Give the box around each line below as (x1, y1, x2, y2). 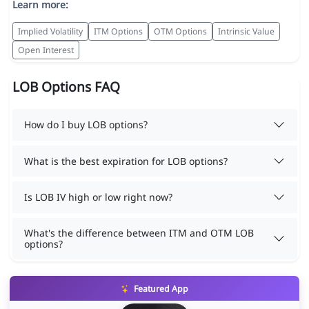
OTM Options (153, 25, 207, 37)
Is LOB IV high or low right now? (24, 190, 172, 203)
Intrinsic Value (217, 25, 275, 37)
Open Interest (17, 43, 74, 56)
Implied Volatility (17, 25, 83, 37)
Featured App (131, 283, 188, 295)
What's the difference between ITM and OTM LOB (24, 226, 254, 239)
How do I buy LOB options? (24, 118, 148, 131)
